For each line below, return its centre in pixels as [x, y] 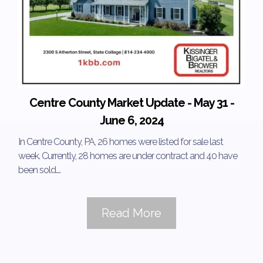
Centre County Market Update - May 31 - [131, 102]
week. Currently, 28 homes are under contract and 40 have [128, 156]
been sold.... [39, 170]
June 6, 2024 [131, 120]
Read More [131, 213]
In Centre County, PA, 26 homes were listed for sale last [121, 141]
